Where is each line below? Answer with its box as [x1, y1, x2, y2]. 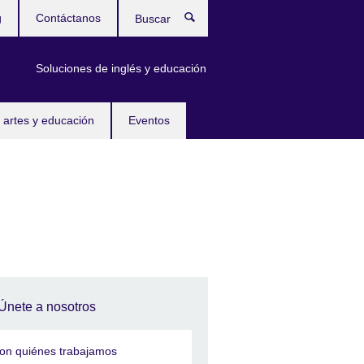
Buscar [203, 12, 249, 28]
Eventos [128, 114, 170, 127]
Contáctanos [36, 11, 101, 24]
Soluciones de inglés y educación [36, 62, 206, 75]
